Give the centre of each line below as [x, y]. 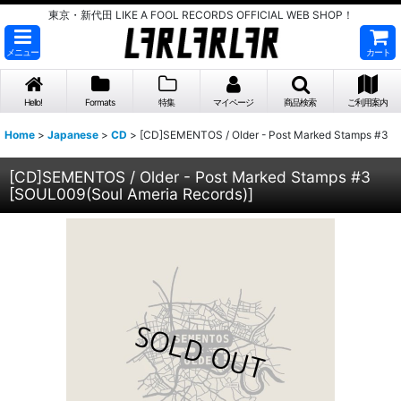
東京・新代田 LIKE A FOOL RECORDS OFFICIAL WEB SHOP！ [200, 15]
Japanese [73, 135]
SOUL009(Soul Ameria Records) [131, 194]
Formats [99, 102]
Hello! [34, 102]
